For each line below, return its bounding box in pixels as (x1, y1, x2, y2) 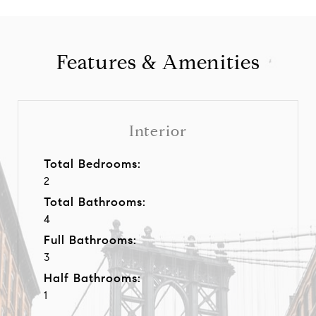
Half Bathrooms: (44, 270, 141, 286)
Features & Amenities (56, 49, 260, 75)
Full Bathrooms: (44, 232, 137, 248)
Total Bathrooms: (44, 194, 146, 209)
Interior (129, 121, 187, 140)
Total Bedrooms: (44, 156, 141, 171)
